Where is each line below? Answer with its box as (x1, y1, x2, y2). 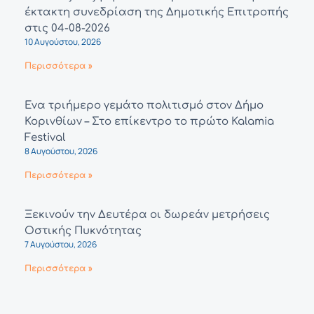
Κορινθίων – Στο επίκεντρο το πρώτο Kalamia (25, 116, 274, 128)
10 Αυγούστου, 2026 (25, 36, 101, 48)
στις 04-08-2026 (25, 22, 110, 35)
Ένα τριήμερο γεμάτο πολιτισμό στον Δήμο (25, 100, 264, 112)
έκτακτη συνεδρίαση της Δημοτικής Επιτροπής (25, 6, 289, 19)
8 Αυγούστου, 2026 (25, 145, 97, 158)
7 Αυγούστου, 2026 (25, 238, 97, 251)
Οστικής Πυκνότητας (25, 225, 142, 238)
